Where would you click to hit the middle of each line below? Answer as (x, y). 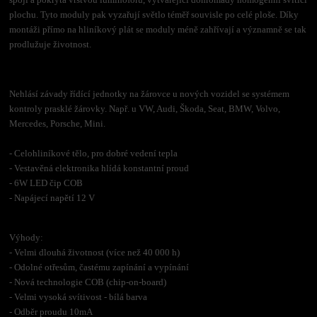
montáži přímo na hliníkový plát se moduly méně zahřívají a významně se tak (158, 29)
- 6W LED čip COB (46, 183)
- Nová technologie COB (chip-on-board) (88, 282)
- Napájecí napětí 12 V (52, 197)
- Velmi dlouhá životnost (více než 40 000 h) (95, 252)
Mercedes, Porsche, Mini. (58, 123)
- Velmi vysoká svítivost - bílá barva (79, 296)
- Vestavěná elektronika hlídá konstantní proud (99, 168)
